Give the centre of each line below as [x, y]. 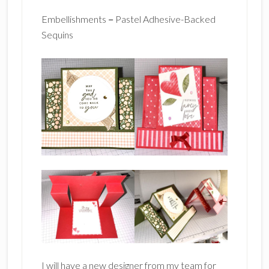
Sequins [57, 35]
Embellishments [74, 19]
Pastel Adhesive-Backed [165, 19]
